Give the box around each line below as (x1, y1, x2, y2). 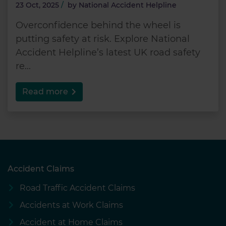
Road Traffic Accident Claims (19, 183, 135, 193)
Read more (22, 86, 68, 96)
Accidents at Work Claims (19, 200, 123, 210)
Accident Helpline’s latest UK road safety (16, 46, 200, 58)
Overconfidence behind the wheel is (16, 19, 181, 31)
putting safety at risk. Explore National (16, 33, 190, 44)
